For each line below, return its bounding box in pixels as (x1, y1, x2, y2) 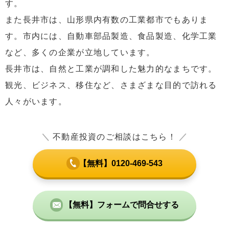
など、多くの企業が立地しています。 (5, 48, 155, 57)
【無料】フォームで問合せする (64, 200, 179, 210)
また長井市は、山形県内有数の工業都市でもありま (5, 15, 209, 24)
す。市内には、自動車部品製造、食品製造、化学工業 (5, 31, 217, 40)
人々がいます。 (5, 97, 67, 106)
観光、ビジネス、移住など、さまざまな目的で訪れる (5, 80, 217, 89)
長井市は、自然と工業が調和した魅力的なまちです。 (5, 64, 217, 73)
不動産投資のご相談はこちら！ (53, 132, 176, 141)
